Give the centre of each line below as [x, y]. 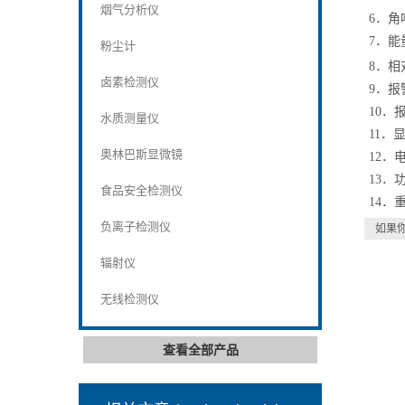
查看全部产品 [200, 350]
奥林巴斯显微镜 [142, 154]
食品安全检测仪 [142, 190]
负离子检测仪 [136, 226]
